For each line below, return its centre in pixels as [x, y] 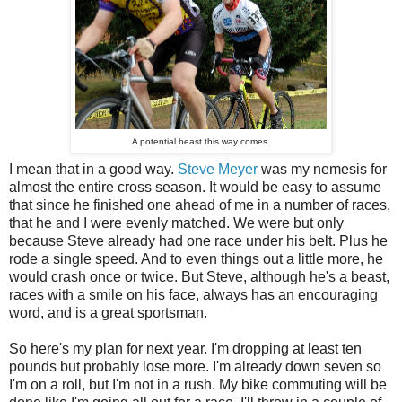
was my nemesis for [322, 169]
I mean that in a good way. [93, 169]
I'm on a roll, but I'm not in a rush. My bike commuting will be [198, 384]
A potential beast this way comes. [201, 141]
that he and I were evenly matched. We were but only [176, 223]
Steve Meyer [218, 169]
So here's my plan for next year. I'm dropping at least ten [185, 348]
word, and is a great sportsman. [108, 312]
